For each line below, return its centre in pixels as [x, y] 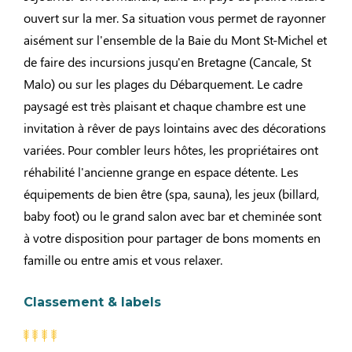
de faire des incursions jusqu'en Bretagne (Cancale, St [167, 62]
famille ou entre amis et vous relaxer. [123, 260]
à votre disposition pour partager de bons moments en [172, 238]
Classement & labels [92, 302]
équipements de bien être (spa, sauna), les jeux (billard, [171, 194]
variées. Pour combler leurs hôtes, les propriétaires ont [171, 150]
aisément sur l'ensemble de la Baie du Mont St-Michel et [175, 40]
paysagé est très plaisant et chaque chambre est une [165, 106]
